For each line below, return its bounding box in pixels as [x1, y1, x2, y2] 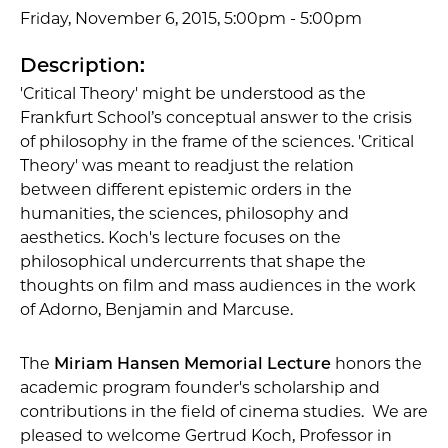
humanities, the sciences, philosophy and [20, 203, 349, 223]
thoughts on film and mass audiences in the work [20, 275, 416, 295]
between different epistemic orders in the [20, 179, 352, 199]
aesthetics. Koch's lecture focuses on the [20, 227, 341, 247]
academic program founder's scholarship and [20, 377, 380, 397]
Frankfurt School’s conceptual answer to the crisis [20, 107, 412, 127]
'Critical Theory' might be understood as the [20, 83, 366, 103]
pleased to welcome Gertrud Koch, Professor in [20, 425, 392, 445]
